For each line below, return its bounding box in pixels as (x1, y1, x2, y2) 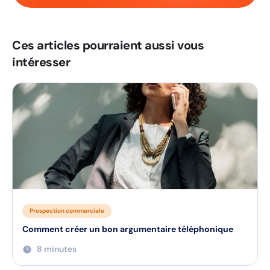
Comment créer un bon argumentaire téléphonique (22, 224, 233, 234)
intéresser (12, 54, 70, 70)
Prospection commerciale (30, 207, 104, 215)
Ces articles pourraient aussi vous (12, 37, 204, 53)
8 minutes (37, 243, 77, 254)
